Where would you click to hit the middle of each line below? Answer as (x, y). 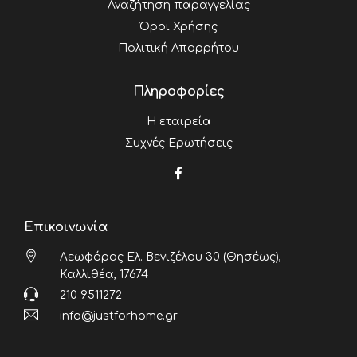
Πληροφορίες (178, 91)
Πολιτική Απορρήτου (178, 48)
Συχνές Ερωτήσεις (178, 143)
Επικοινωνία (66, 227)
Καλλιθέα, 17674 (104, 274)
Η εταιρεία (178, 121)
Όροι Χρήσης (178, 26)
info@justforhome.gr (119, 316)
